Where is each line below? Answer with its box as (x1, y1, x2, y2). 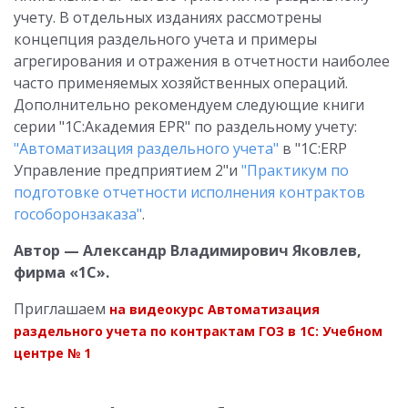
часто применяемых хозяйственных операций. (14, 73, 348, 93)
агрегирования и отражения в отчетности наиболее (14, 51, 390, 71)
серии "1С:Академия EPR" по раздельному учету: (14, 117, 357, 137)
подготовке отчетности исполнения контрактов (14, 182, 365, 202)
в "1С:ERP (279, 138, 347, 158)
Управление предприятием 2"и (14, 160, 241, 180)
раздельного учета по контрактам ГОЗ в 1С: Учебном (14, 322, 382, 340)
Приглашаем (14, 299, 109, 319)
